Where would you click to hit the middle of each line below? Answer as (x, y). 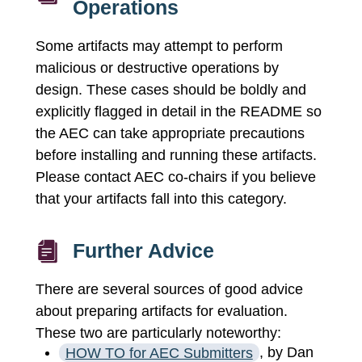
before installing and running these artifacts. (176, 156)
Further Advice (143, 251)
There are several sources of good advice (169, 290)
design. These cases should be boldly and (171, 90)
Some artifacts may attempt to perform (159, 46)
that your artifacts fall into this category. (161, 199)
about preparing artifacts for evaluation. (162, 311)
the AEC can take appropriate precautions (170, 134)
